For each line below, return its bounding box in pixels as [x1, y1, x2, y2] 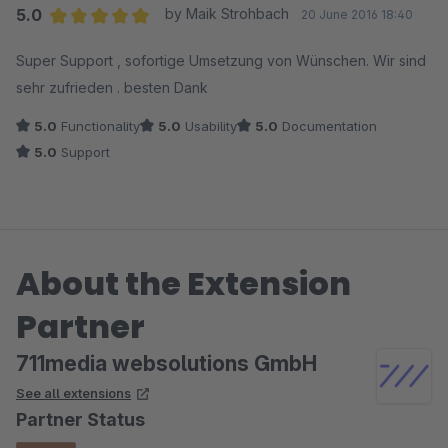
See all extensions [16, 384, 131, 401]
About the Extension [16, 260, 351, 306]
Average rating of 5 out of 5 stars [49, 30, 287, 51]
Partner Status [16, 408, 145, 430]
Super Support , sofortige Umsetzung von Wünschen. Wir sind [16, 51, 426, 69]
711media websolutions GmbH [16, 350, 317, 376]
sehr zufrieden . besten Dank [16, 78, 208, 96]
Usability [181, 117, 237, 134]
